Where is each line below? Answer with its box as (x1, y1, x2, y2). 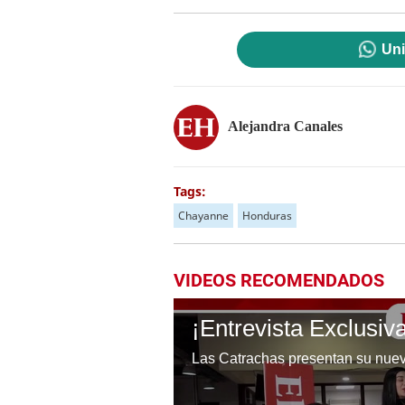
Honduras (242, 208, 292, 223)
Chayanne (178, 208, 229, 223)
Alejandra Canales (228, 118, 343, 134)
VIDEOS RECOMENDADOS (174, 269, 384, 291)
